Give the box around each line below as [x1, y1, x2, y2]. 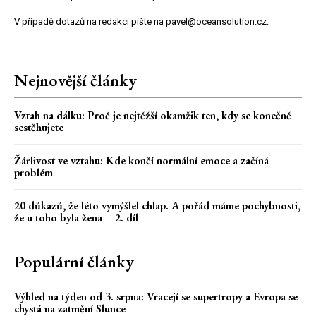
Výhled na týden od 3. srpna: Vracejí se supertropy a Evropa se [14, 289, 298, 305]
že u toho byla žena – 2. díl [14, 210, 138, 226]
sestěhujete [14, 120, 63, 135]
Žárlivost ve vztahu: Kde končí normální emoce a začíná [14, 153, 269, 169]
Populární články [14, 250, 134, 273]
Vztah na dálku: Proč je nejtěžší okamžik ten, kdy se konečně [14, 108, 291, 123]
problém [14, 165, 53, 181]
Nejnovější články [14, 69, 137, 92]
